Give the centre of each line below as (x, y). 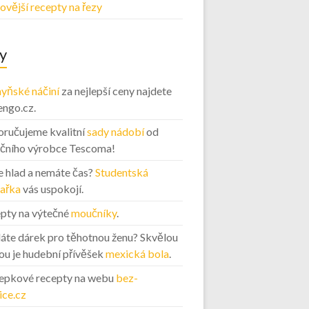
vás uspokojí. (52, 189)
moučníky (93, 213)
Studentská (121, 172)
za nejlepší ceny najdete (115, 91)
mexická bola (137, 253)
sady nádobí (115, 131)
